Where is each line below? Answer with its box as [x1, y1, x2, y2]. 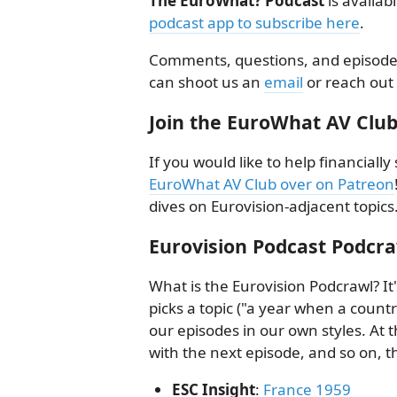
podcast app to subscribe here [149, 12, 360, 33]
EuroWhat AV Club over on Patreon [149, 173, 394, 194]
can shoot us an [149, 71, 264, 92]
